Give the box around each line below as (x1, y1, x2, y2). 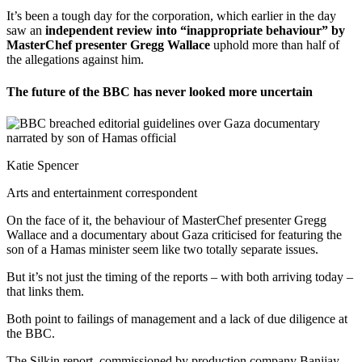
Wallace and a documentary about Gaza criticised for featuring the (6, 227, 342, 242)
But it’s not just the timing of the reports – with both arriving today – (6, 269, 353, 284)
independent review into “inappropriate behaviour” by (42, 23, 345, 38)
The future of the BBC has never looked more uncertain (6, 84, 313, 99)
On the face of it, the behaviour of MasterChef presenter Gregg (6, 213, 326, 227)
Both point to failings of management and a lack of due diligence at (6, 311, 347, 326)
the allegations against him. (6, 53, 144, 67)
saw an (6, 23, 42, 38)
